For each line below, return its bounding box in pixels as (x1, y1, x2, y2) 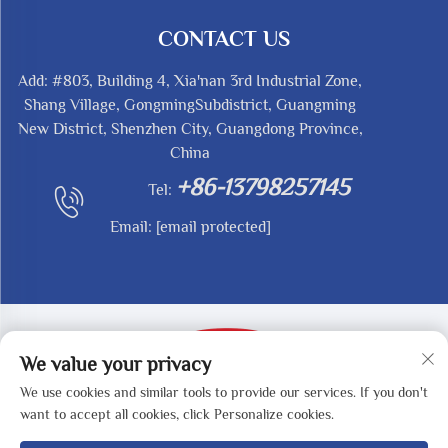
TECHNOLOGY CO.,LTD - (92, 413, 261, 431)
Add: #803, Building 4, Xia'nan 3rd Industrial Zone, (18, 72, 362, 91)
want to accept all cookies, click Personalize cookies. (20, 406, 334, 422)
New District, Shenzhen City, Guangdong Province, (17, 120, 363, 139)
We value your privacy (20, 353, 211, 375)
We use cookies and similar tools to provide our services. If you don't (20, 384, 428, 400)
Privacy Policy (266, 413, 356, 431)
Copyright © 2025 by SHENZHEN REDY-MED (76, 392, 372, 410)
